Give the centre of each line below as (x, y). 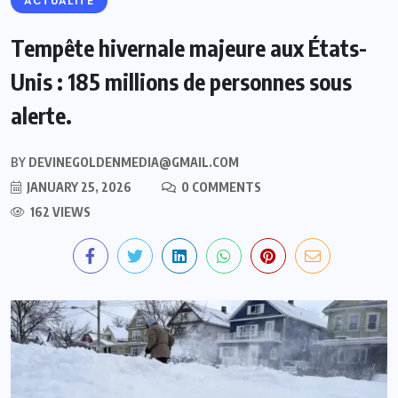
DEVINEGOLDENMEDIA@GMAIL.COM (132, 162)
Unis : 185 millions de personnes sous (181, 81)
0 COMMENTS (220, 187)
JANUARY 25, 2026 (78, 187)
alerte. (41, 115)
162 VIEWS (59, 211)
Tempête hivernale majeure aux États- (189, 48)
